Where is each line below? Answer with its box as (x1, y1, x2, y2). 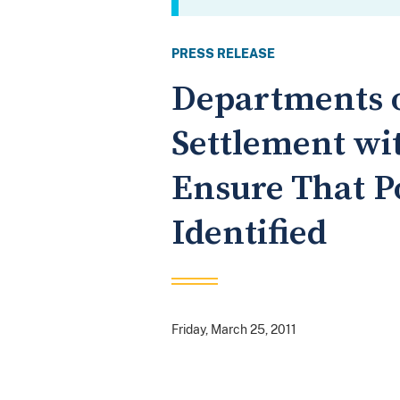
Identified (171, 211, 327, 255)
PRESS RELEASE (171, 46, 275, 61)
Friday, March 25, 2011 (171, 321, 296, 337)
